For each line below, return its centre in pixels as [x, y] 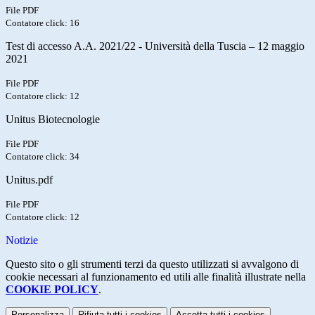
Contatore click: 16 [43, 23]
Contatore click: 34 [43, 157]
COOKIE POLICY [52, 290]
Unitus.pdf [29, 180]
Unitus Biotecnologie [53, 120]
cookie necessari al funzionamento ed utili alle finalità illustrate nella [156, 277]
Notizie [22, 240]
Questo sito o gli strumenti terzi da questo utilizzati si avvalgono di [152, 264]
